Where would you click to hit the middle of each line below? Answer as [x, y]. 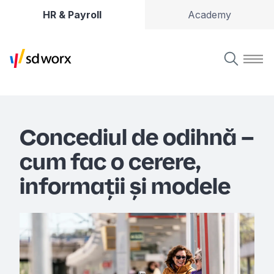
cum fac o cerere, [110, 161]
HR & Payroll [72, 15]
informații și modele [125, 186]
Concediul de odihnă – [137, 137]
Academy [209, 15]
